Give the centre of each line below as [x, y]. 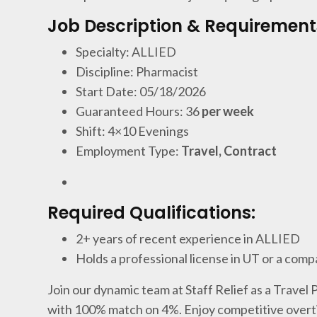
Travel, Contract [229, 151]
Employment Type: [129, 151]
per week [227, 111]
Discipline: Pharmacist [137, 71]
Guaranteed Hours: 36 [138, 111]
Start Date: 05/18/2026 [141, 91]
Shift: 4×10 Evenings [133, 131]
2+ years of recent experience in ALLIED [188, 238]
